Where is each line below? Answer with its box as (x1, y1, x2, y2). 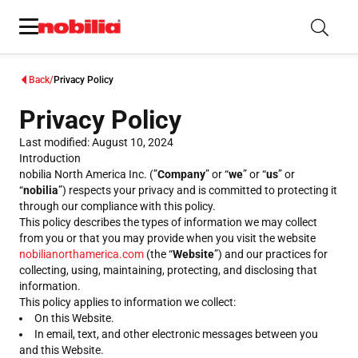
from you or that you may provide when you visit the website (19, 232, 316, 245)
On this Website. (34, 312, 114, 324)
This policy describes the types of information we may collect (19, 216, 317, 229)
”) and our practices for (214, 248, 328, 261)
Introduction (19, 152, 81, 165)
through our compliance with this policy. (19, 200, 216, 213)
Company (157, 168, 205, 181)
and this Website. (19, 344, 104, 356)
